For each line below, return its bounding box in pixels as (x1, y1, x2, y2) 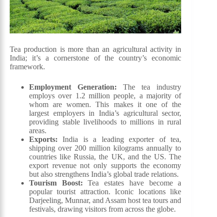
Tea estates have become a (82, 178, 182, 187)
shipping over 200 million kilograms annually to (29, 143, 182, 152)
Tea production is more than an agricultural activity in (10, 45, 182, 53)
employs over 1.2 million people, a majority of (29, 91, 182, 100)
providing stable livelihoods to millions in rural (29, 117, 182, 126)
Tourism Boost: (29, 178, 83, 187)
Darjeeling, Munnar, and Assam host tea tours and (29, 196, 182, 204)
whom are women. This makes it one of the (29, 100, 182, 108)
